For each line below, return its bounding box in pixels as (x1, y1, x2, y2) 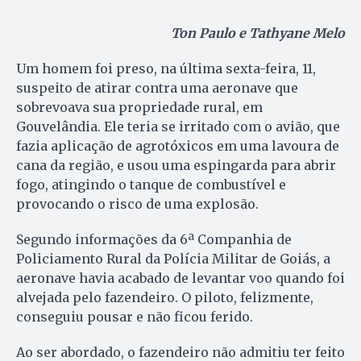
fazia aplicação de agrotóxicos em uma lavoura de (16, 137, 339, 154)
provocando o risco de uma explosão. (16, 195, 259, 212)
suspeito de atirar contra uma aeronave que (16, 79, 298, 96)
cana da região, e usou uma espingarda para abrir (16, 156, 336, 173)
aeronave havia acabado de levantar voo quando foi (16, 269, 345, 286)
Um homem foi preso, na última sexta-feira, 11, (16, 60, 316, 77)
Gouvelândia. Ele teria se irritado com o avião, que (16, 118, 340, 135)
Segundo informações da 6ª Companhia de (16, 230, 292, 247)
